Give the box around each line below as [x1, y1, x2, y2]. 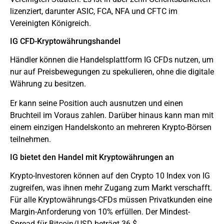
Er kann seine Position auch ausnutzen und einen [10, 98, 183, 108]
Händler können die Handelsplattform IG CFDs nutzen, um [10, 55, 213, 65]
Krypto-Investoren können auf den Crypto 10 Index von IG [10, 171, 210, 181]
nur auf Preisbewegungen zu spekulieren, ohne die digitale [10, 67, 214, 77]
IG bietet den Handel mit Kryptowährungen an [10, 152, 174, 162]
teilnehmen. [10, 134, 51, 144]
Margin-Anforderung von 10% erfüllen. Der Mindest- [10, 207, 190, 217]
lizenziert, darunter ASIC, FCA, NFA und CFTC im [10, 6, 177, 16]
